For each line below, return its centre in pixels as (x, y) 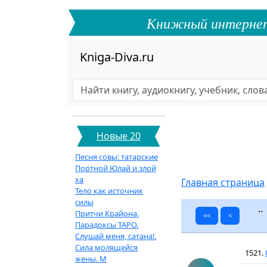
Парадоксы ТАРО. (107, 225)
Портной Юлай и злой (116, 168)
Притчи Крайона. (107, 213)
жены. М (91, 259)
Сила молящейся (106, 247)
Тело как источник (109, 191)
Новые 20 (119, 136)
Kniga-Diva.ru (117, 57)
